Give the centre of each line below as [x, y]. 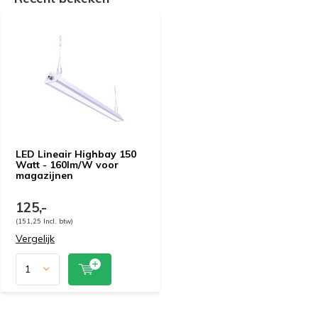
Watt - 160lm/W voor [67, 164]
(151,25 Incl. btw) [44, 220]
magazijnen [44, 175]
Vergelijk [35, 238]
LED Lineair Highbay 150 [76, 154]
